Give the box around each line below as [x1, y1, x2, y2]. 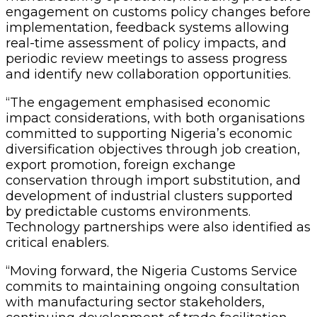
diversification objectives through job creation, [6, 141, 300, 157]
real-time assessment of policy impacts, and [6, 35, 287, 51]
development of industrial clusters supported [6, 188, 293, 204]
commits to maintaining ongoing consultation [6, 278, 300, 294]
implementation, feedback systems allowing [6, 19, 289, 35]
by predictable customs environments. [6, 203, 250, 219]
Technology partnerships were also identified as [6, 219, 311, 235]
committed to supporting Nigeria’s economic [6, 125, 292, 142]
